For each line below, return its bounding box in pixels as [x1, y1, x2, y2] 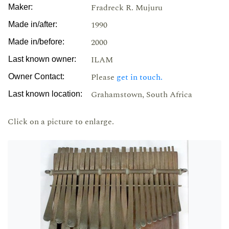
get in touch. [117, 71, 163, 83]
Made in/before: [8, 37, 64, 46]
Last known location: [8, 89, 82, 98]
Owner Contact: [8, 72, 64, 81]
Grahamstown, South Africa [91, 88, 192, 101]
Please [91, 71, 117, 83]
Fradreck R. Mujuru [91, 2, 163, 14]
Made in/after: [8, 20, 57, 29]
